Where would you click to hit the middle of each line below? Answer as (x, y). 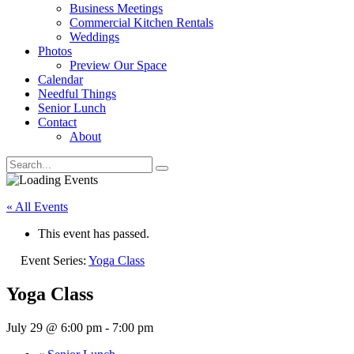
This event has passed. (94, 233)
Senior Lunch (72, 108)
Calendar (60, 79)
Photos (55, 51)
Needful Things (77, 94)
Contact (57, 122)
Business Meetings (116, 8)
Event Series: (55, 260)
